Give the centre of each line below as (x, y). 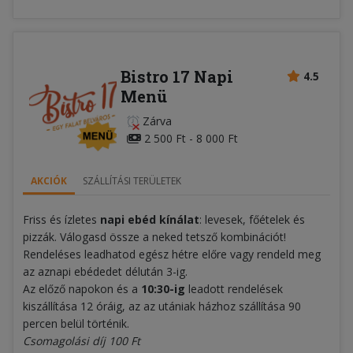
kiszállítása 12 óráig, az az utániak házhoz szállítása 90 (162, 306)
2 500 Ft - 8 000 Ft (189, 138)
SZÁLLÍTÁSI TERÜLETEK (132, 180)
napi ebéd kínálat (150, 219)
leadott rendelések (236, 288)
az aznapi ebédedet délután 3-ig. (105, 271)
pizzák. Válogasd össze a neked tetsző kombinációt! (154, 236)
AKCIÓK (49, 180)
